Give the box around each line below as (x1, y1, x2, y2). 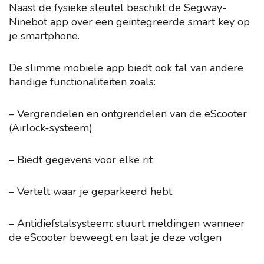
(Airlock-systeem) (9, 121, 93, 135)
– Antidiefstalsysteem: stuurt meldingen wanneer (9, 216, 245, 230)
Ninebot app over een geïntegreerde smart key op (9, 15, 250, 29)
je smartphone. (9, 29, 80, 43)
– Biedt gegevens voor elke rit (9, 153, 153, 167)
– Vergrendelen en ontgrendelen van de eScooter (9, 107, 247, 121)
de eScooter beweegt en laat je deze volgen (9, 230, 222, 245)
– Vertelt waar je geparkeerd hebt (9, 184, 172, 199)
